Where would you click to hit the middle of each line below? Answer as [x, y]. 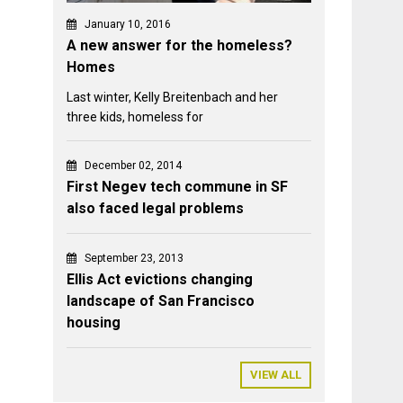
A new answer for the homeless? [180, 46]
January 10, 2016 [128, 25]
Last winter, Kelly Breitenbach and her [173, 98]
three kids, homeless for [135, 117]
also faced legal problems [156, 209]
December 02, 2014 [134, 166]
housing [94, 323]
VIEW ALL [276, 375]
